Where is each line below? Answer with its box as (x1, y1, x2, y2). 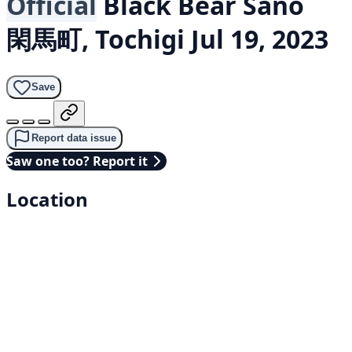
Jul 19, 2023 (191, 22, 328, 57)
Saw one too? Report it (6, 152, 148, 170)
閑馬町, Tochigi (6, 22, 185, 57)
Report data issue (31, 132, 116, 145)
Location (6, 185, 88, 212)
